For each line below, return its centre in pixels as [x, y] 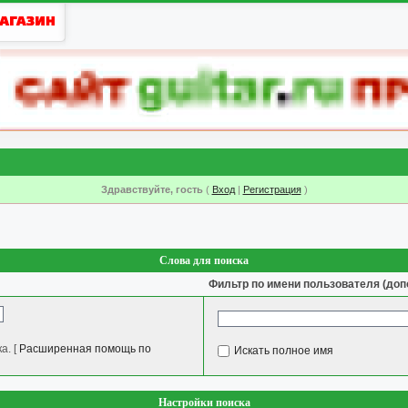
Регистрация [272, 189]
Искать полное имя [284, 350]
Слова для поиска [204, 260]
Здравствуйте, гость [152, 189]
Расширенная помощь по [85, 349]
